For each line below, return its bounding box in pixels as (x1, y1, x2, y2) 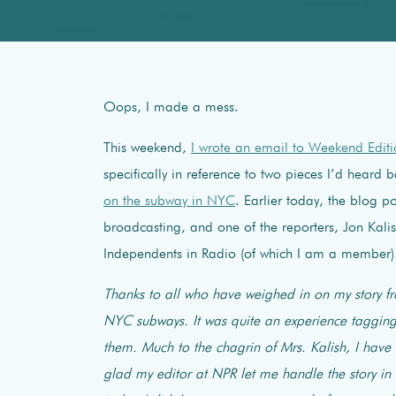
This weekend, (103, 141, 191, 156)
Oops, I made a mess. (103, 100, 239, 115)
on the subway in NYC (103, 194, 235, 209)
